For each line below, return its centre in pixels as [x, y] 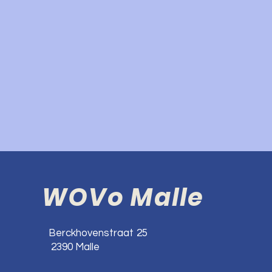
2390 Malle [74, 247]
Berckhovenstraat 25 [98, 233]
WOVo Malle [123, 197]
